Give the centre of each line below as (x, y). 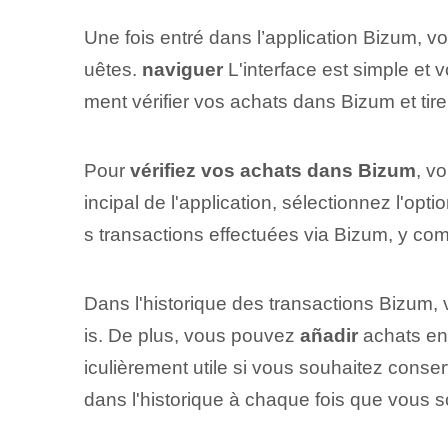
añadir (328, 336)
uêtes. (112, 69)
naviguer (182, 69)
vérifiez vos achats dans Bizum (272, 171)
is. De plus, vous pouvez (191, 336)
